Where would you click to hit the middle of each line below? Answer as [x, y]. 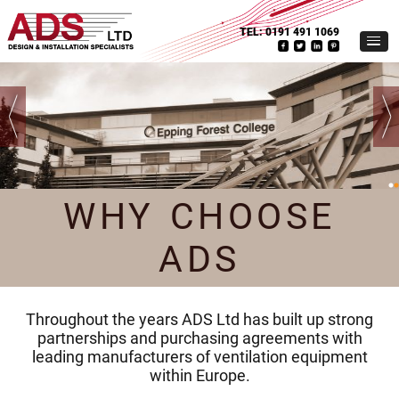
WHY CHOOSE [199, 216]
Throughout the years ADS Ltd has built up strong [199, 319]
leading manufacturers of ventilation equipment [199, 357]
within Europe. [199, 375]
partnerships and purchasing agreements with [199, 338]
